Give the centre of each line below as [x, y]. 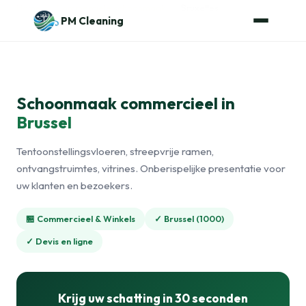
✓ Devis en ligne [59, 241]
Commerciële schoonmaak [111, 8]
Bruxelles [200, 8]
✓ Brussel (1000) [189, 219]
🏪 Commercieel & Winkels [81, 219]
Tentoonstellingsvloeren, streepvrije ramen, [115, 151]
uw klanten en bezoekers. [74, 185]
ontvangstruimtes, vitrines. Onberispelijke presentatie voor [151, 168]
